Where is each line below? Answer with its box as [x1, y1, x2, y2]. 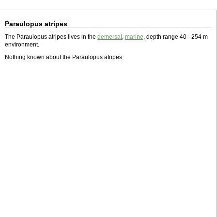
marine [125, 33, 143, 40]
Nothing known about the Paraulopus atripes [5, 54, 122, 61]
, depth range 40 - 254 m [143, 33, 208, 40]
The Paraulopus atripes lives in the [5, 33, 97, 40]
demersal [97, 33, 122, 40]
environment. [5, 41, 39, 48]
